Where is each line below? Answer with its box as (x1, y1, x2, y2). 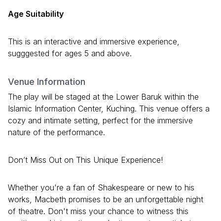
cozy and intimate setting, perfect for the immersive (8, 115, 193, 126)
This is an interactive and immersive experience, (8, 37, 180, 47)
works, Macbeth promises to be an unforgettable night (8, 194, 203, 205)
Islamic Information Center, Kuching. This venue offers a (8, 104, 210, 114)
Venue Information (8, 76, 85, 87)
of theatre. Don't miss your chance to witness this (8, 206, 188, 217)
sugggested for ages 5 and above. (8, 48, 132, 59)
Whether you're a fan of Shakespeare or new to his (8, 183, 194, 193)
